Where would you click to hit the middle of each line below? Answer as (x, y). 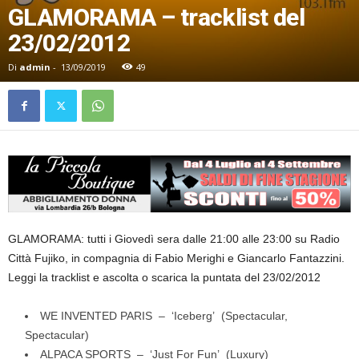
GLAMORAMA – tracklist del (156, 17)
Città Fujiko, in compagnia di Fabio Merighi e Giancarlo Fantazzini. (176, 258)
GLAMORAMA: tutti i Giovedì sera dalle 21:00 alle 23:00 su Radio (174, 238)
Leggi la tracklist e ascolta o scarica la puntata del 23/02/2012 (164, 277)
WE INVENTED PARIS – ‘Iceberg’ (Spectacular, (164, 315)
